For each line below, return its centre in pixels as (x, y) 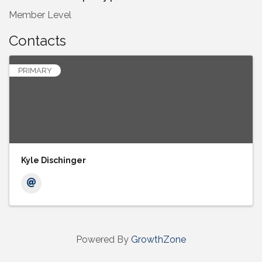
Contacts (37, 41)
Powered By (104, 240)
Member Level (40, 15)
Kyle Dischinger (54, 161)
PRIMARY (35, 71)
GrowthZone (158, 240)
